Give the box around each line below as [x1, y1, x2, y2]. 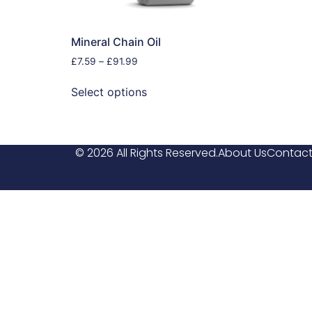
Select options [71, 85, 147, 100]
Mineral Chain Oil [71, 34, 161, 49]
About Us [217, 145, 267, 162]
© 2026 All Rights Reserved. [75, 145, 218, 162]
